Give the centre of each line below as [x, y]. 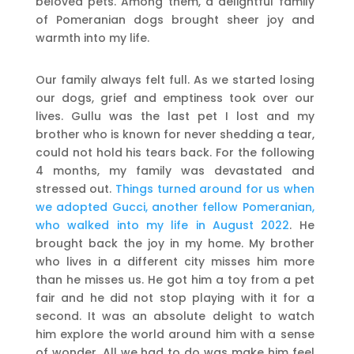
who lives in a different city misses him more [175, 261]
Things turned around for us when [215, 188]
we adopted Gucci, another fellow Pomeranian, [175, 207]
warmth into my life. [92, 38]
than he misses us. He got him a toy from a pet [175, 279]
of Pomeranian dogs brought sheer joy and [175, 19]
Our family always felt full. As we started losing [175, 79]
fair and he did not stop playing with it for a [175, 298]
